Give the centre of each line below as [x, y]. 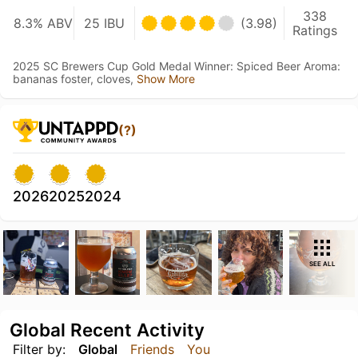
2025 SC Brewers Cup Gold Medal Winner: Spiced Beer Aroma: [177, 66]
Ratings [315, 30]
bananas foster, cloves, [75, 78]
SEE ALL [322, 263]
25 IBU [104, 23]
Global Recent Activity [107, 330]
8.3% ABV [43, 23]
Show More [166, 78]
